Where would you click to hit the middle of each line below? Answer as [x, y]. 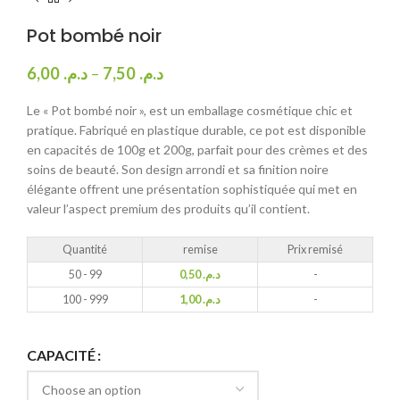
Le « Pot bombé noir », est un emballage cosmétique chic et [190, 110]
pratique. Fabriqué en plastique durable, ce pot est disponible [196, 130]
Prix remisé [315, 250]
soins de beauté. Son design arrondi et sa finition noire [178, 169]
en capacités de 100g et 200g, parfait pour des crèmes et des [197, 150]
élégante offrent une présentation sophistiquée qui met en [192, 189]
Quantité [85, 250]
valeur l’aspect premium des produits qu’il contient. [168, 208]
